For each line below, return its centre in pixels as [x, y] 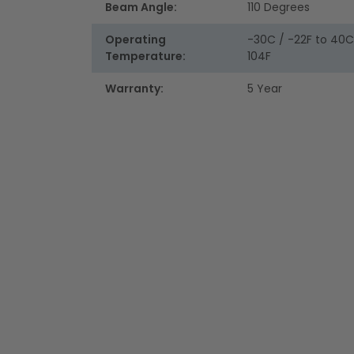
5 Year [264, 89]
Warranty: [134, 89]
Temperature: [145, 56]
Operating [135, 40]
